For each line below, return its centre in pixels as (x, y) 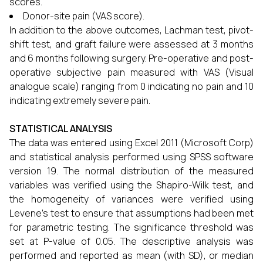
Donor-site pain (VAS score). (84, 16)
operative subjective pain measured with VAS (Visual (131, 72)
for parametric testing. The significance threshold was (131, 227)
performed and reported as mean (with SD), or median (131, 255)
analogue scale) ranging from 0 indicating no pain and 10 (131, 86)
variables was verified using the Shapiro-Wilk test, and (131, 185)
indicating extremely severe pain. (80, 100)
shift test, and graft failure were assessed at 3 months (131, 44)
